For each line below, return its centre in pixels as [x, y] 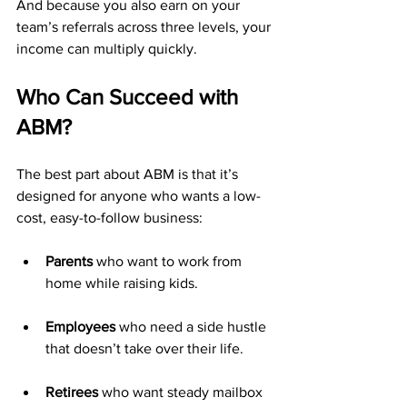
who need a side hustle [193, 327]
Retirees [72, 392]
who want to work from [169, 261]
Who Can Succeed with [130, 97]
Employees [80, 327]
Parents [69, 261]
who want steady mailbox [182, 392]
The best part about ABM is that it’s [129, 174]
